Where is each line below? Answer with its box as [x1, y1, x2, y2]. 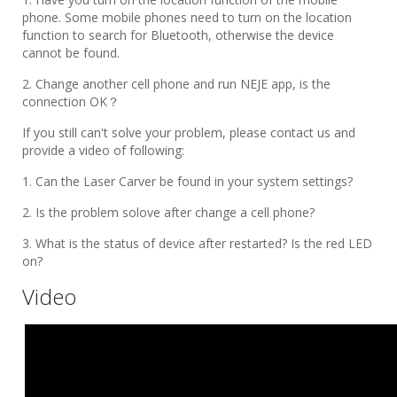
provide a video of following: [22, 141, 184, 159]
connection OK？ [22, 92, 120, 110]
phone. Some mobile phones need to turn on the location [22, 8, 352, 26]
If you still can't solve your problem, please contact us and [22, 123, 355, 141]
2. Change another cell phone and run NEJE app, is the [22, 74, 331, 92]
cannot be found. [22, 43, 120, 61]
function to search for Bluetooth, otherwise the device [22, 26, 334, 43]
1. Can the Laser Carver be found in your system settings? [22, 172, 353, 190]
